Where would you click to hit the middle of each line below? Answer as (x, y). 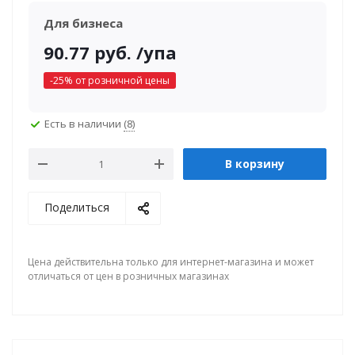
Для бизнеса (83, 23)
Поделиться (77, 207)
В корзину (255, 164)
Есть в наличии (84, 123)
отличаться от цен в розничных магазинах (128, 276)
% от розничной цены (116, 80)
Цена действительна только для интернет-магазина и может (171, 262)
